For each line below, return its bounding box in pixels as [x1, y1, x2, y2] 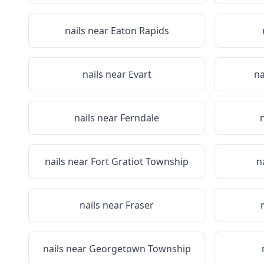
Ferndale [120, 111, 159, 124]
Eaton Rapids [110, 24, 169, 37]
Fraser [126, 199, 154, 212]
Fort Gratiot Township [91, 155, 189, 168]
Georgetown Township [88, 242, 191, 255]
